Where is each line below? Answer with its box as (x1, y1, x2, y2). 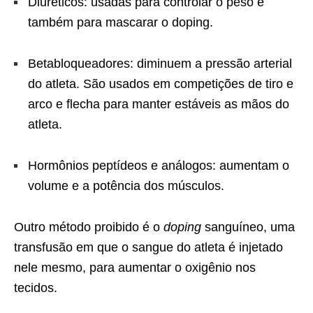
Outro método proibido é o (14, 219, 163, 234)
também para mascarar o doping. (28, 15, 213, 29)
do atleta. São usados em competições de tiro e (28, 76, 293, 91)
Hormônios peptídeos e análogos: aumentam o (28, 158, 289, 173)
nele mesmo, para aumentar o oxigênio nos (14, 260, 256, 275)
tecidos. (14, 280, 57, 295)
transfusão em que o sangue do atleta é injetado (14, 240, 283, 254)
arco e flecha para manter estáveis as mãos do (28, 96, 289, 111)
